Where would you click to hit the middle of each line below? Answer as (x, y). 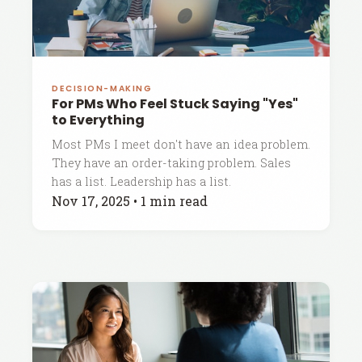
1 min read (174, 201)
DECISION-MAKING (102, 88)
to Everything (98, 120)
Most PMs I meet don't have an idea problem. (181, 144)
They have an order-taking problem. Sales (171, 163)
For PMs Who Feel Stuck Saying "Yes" (175, 104)
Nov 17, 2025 (91, 201)
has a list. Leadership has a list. (141, 181)
